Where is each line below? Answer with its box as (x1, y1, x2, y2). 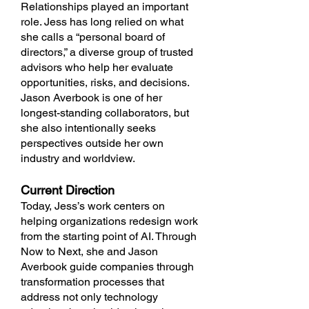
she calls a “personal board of (21, 30, 165, 43)
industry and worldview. (21, 152, 135, 165)
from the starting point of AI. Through (21, 230, 197, 243)
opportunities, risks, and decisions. (21, 76, 189, 89)
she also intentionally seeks (21, 121, 156, 134)
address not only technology (21, 290, 158, 303)
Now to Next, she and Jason (21, 245, 158, 258)
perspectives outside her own (21, 137, 163, 150)
